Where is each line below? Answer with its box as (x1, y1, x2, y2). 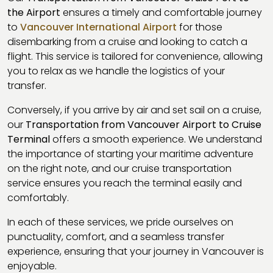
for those (177, 19, 222, 34)
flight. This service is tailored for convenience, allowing (7, 49, 263, 63)
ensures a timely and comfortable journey (60, 5, 262, 19)
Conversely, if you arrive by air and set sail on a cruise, (7, 102, 261, 117)
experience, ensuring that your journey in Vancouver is (7, 244, 264, 258)
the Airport (7, 5, 60, 19)
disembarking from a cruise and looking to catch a (7, 34, 247, 49)
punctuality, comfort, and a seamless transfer (7, 229, 224, 244)
